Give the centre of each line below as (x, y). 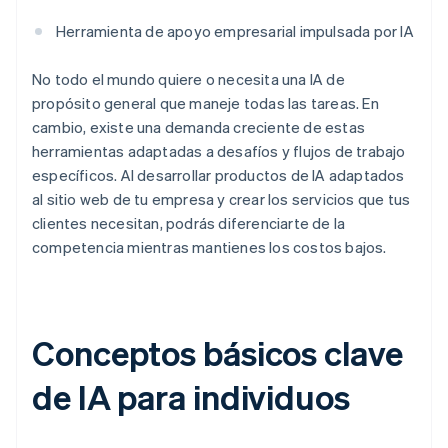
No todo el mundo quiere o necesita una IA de (188, 79)
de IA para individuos (191, 397)
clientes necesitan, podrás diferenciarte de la (189, 223)
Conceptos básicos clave (217, 353)
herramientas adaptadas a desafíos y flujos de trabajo (219, 151)
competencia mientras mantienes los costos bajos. (209, 247)
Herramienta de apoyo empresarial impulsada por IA (235, 31)
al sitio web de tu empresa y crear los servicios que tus (221, 199)
